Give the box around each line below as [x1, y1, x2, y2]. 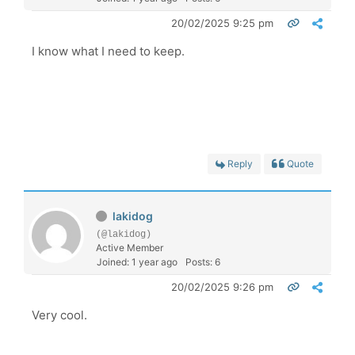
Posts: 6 [185, 255, 220, 268]
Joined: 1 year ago [97, 255, 177, 268]
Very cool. [32, 307, 87, 323]
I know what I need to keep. [32, 43, 185, 59]
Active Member [96, 241, 163, 254]
